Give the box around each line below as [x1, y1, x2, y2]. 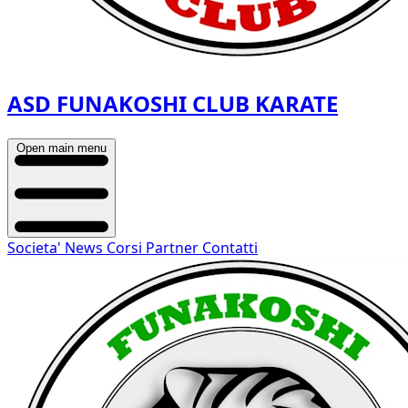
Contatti [202, 237, 258, 258]
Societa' [7, 237, 65, 258]
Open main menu [16, 140, 107, 155]
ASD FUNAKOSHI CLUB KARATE [7, 87, 338, 118]
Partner [146, 237, 202, 258]
